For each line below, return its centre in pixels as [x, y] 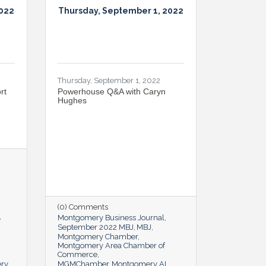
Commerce [77, 254]
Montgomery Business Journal [111, 217]
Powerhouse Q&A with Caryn [112, 91]
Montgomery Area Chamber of [111, 245]
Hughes [72, 100]
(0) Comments [83, 207]
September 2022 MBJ [96, 227]
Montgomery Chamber [98, 236]
